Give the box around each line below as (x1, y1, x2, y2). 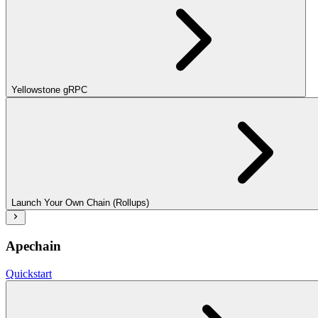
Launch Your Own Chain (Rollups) (11, 197, 149, 209)
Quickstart (6, 267, 52, 280)
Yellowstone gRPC (11, 84, 87, 96)
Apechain (6, 238, 61, 254)
